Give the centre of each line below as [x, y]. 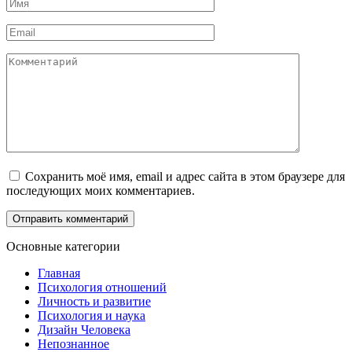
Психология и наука [92, 315]
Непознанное [73, 343]
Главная [59, 273]
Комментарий [42, 59]
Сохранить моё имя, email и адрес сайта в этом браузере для [185, 176]
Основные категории [63, 246]
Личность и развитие [94, 301]
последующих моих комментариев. [101, 190]
